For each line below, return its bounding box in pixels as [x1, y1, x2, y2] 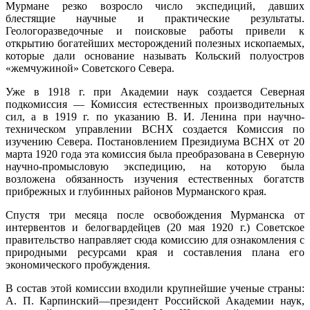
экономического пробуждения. [6, 258, 150, 271]
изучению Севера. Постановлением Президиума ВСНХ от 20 [6, 135, 304, 147]
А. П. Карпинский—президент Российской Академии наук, [6, 294, 304, 307]
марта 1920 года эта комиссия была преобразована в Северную [6, 147, 304, 160]
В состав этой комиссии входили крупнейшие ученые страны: [6, 282, 304, 294]
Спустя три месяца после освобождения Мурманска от [6, 208, 304, 221]
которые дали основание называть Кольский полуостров [6, 49, 304, 62]
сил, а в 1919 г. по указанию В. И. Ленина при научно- [6, 110, 304, 122]
